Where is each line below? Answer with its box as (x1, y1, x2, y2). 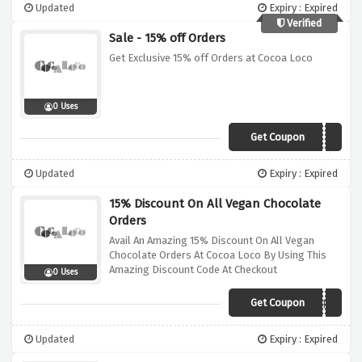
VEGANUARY (274, 297, 335, 312)
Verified (284, 17, 322, 30)
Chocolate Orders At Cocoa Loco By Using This (109, 249, 326, 262)
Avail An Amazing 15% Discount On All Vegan (109, 234, 314, 247)
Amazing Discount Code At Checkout (109, 263, 277, 276)
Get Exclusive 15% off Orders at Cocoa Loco (109, 52, 313, 65)
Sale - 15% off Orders (109, 31, 225, 46)
